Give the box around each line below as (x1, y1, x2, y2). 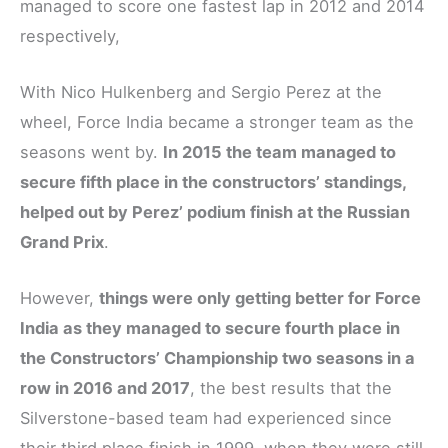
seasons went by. (20, 142, 163, 163)
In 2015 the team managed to (163, 142, 396, 163)
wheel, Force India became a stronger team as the (20, 112, 414, 133)
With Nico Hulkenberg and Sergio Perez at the (20, 82, 382, 103)
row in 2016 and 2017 (20, 378, 190, 399)
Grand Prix (20, 232, 104, 253)
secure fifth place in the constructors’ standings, (20, 172, 406, 193)
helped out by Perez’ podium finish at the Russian (20, 202, 410, 223)
